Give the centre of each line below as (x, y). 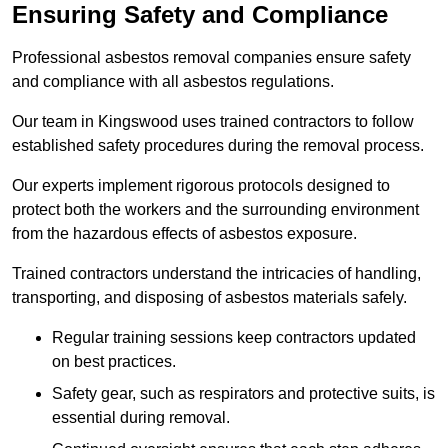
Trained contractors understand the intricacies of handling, (216, 273)
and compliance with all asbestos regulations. (173, 81)
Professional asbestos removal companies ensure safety (211, 57)
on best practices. (114, 361)
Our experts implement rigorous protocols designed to (201, 185)
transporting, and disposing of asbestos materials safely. (209, 297)
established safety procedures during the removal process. (218, 145)
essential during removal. (141, 417)
